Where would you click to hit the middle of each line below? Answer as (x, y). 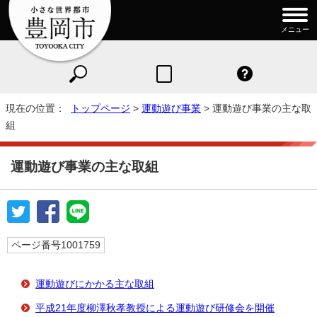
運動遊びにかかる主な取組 (95, 284)
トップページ (100, 109)
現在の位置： (38, 109)
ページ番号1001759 (56, 246)
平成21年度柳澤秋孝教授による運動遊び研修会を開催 (155, 309)
